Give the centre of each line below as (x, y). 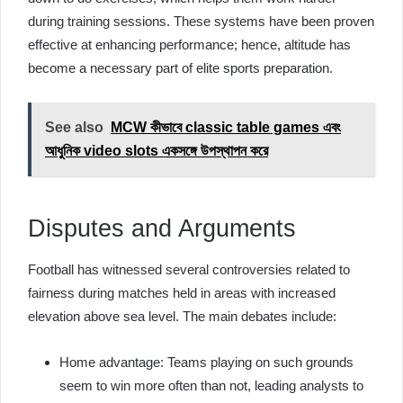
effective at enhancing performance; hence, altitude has (189, 45)
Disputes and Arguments (162, 228)
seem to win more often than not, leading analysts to (211, 385)
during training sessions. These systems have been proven (201, 21)
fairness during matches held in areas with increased (182, 292)
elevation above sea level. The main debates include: (182, 316)
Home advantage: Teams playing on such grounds (206, 362)
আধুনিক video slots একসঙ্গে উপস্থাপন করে (157, 151)
